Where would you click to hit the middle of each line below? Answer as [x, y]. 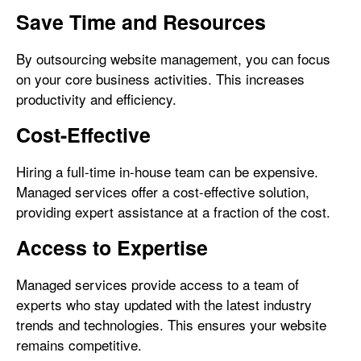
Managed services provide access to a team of [158, 284]
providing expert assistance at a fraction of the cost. [173, 212]
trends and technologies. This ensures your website [171, 324]
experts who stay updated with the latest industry [164, 304]
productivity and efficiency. [96, 99]
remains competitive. [79, 344]
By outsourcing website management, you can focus [173, 58]
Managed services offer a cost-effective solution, [163, 191]
